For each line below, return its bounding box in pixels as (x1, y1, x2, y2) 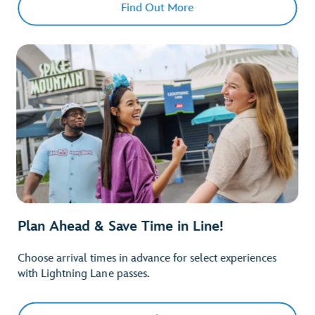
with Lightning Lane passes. (18, 267, 149, 281)
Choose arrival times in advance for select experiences (18, 252, 277, 266)
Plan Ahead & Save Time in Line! (18, 218, 224, 236)
